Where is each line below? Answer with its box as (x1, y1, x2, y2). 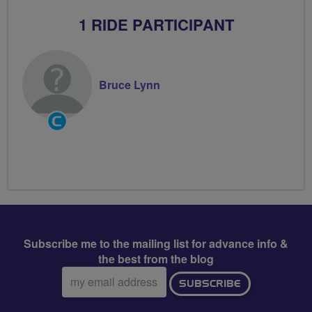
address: (61, 281, 104, 297)
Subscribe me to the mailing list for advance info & (24, 235, 288, 251)
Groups (46, 124, 82, 141)
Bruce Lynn (99, 76, 160, 93)
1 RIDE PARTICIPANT (78, 13, 234, 36)
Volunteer (46, 139, 93, 156)
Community (46, 109, 102, 125)
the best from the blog (98, 250, 214, 267)
